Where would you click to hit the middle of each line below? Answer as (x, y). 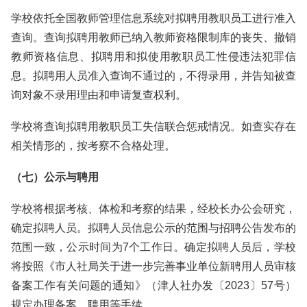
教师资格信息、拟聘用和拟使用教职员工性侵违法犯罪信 (153, 57)
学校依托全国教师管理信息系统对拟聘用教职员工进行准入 (153, 18)
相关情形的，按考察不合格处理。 (93, 146)
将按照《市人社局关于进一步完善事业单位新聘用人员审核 (153, 266)
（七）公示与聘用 (55, 177)
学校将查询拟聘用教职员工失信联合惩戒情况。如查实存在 (153, 126)
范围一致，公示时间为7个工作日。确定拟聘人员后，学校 (153, 247)
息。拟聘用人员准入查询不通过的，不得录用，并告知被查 (153, 76)
